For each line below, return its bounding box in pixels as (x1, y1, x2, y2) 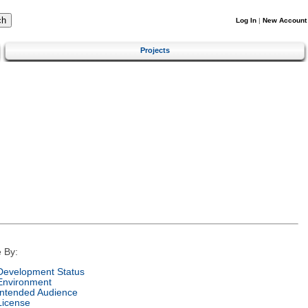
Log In (236, 16, 256, 24)
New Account (263, 16, 307, 24)
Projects (140, 45, 170, 54)
